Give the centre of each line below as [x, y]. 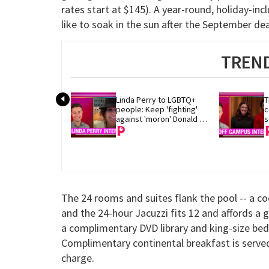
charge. [78, 258]
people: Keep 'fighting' [157, 109]
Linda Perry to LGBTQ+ [156, 99]
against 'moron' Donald [157, 119]
